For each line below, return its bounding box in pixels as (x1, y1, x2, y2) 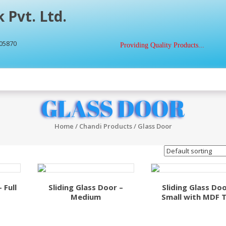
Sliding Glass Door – (48, 182, 123, 192)
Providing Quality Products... (120, 41, 204, 49)
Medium (70, 191, 101, 202)
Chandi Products (79, 122, 132, 131)
